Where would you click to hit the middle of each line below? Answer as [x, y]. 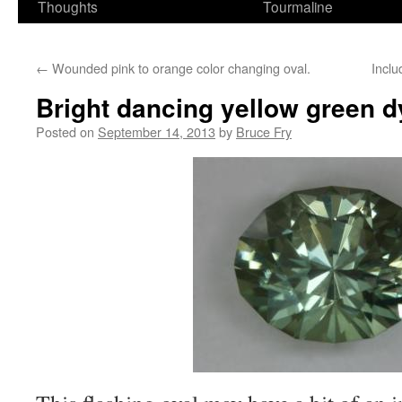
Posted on [65, 131]
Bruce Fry [264, 131]
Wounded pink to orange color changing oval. [179, 68]
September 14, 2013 [157, 131]
